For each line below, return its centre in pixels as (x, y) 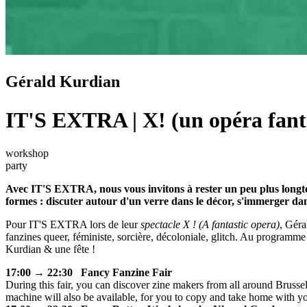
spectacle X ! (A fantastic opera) (210, 225)
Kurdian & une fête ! (50, 249)
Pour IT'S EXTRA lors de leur (73, 225)
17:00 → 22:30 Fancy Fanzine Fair (89, 273)
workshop (27, 153)
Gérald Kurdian (63, 82)
